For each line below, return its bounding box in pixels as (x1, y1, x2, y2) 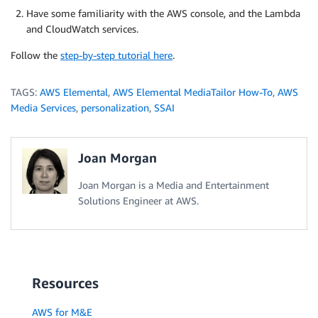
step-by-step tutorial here (60, 49, 172, 61)
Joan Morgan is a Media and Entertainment (78, 179, 269, 191)
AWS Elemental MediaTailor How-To (113, 86, 273, 98)
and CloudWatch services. (26, 23, 138, 35)
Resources (32, 275, 99, 291)
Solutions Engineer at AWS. (78, 194, 199, 207)
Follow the (11, 49, 60, 61)
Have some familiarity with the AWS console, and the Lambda (26, 7, 300, 19)
